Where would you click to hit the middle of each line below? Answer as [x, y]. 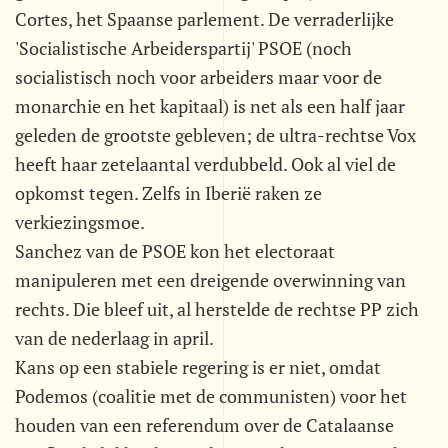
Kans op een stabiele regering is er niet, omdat [198, 367]
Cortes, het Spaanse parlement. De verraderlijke [204, 19]
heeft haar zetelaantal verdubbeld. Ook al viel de [205, 164]
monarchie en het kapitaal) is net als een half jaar [210, 106]
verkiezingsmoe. [80, 222]
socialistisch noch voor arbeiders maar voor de [198, 77]
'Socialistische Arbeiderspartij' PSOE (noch [183, 48]
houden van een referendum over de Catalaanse [204, 425]
